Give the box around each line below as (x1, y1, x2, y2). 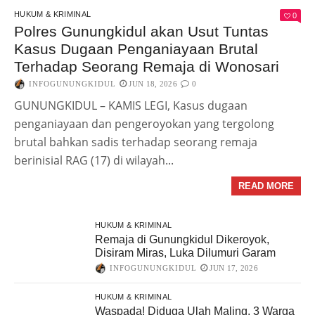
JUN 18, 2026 (129, 79, 177, 89)
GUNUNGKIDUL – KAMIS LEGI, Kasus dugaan (14, 98, 247, 114)
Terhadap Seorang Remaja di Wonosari (14, 58, 279, 75)
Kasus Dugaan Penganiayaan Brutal (14, 41, 258, 58)
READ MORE (238, 181, 294, 192)
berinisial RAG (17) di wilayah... (14, 153, 174, 169)
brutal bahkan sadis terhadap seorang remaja (14, 134, 257, 150)
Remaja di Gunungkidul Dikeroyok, (95, 233, 269, 246)
